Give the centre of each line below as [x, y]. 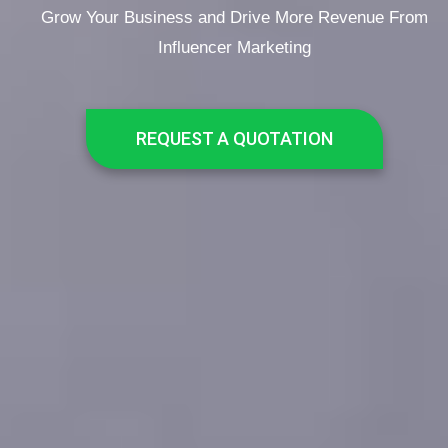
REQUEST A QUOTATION [234, 138]
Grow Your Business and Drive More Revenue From [234, 18]
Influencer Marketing [234, 48]
